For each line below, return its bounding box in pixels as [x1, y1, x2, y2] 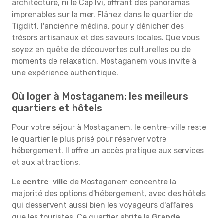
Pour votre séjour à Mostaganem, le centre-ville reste [12, 123, 206, 132]
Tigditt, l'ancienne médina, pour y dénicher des [12, 21, 184, 31]
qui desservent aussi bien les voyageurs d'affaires [12, 200, 193, 210]
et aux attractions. [12, 158, 80, 167]
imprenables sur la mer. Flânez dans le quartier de [12, 10, 193, 19]
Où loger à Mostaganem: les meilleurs [12, 91, 188, 102]
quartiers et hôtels [12, 102, 102, 114]
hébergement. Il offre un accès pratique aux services [12, 146, 204, 155]
